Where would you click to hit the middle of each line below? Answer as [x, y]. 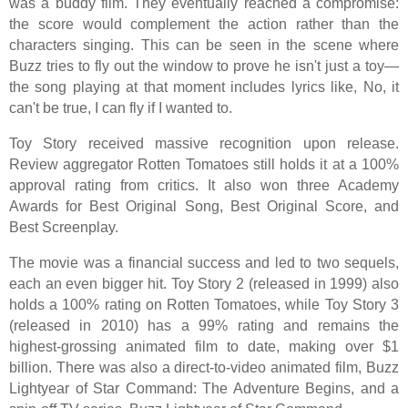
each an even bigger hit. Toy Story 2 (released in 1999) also [204, 283]
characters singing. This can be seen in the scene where [204, 45]
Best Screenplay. [64, 227]
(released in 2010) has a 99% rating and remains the [204, 325]
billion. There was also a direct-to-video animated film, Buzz [204, 367]
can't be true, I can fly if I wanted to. [121, 107]
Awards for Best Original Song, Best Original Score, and [204, 206]
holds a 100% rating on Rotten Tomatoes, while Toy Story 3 [204, 304]
